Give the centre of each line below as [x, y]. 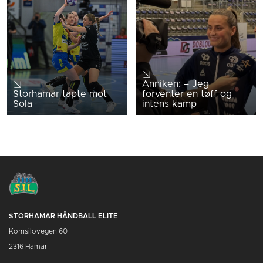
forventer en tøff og [187, 94]
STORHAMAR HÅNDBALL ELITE [63, 216]
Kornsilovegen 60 [38, 231]
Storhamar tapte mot [60, 94]
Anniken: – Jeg [175, 84]
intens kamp [169, 104]
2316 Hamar [28, 246]
